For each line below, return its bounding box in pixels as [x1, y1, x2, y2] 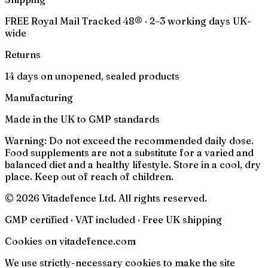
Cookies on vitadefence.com [5, 235, 136, 248]
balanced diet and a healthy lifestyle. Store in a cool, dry [5, 159, 261, 171]
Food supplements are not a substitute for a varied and [5, 147, 254, 159]
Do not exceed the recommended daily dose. [47, 135, 254, 147]
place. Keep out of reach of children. [5, 170, 173, 183]
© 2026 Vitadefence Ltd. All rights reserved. [5, 192, 207, 205]
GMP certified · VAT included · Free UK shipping [5, 214, 222, 226]
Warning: [5, 135, 47, 147]
